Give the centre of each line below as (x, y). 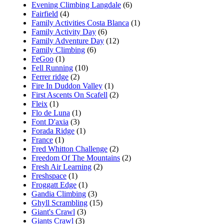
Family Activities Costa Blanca (80, 22)
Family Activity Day (64, 31)
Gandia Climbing (59, 193)
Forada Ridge (53, 130)
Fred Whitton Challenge (69, 148)
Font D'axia (50, 121)
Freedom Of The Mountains (76, 157)
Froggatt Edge (54, 184)
